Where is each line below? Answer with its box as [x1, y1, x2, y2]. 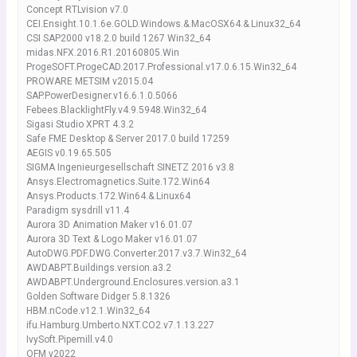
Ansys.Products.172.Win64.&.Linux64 [25, 190, 190, 202]
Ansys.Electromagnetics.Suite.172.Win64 [25, 176, 210, 187]
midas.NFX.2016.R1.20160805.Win [25, 47, 179, 58]
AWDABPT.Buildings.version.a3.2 [25, 262, 171, 273]
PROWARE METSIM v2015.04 [25, 76, 153, 87]
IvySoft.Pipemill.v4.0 [25, 334, 113, 345]
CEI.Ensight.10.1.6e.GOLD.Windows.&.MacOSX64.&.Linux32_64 [25, 18, 300, 29]
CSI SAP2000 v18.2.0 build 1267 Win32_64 [25, 33, 210, 44]
